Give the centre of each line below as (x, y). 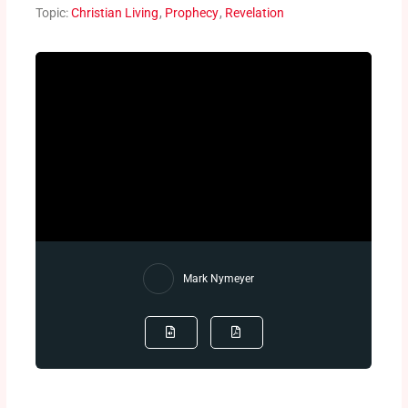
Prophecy (192, 13)
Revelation (255, 13)
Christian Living (115, 13)
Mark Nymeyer (218, 279)
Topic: (54, 13)
